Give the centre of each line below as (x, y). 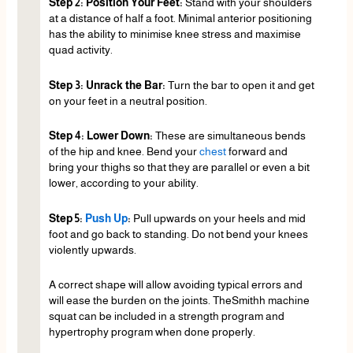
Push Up (106, 218)
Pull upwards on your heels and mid (219, 218)
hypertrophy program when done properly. (152, 332)
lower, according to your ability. (123, 183)
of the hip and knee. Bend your (124, 152)
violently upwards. (92, 249)
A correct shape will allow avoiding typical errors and (175, 285)
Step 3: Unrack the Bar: (108, 85)
